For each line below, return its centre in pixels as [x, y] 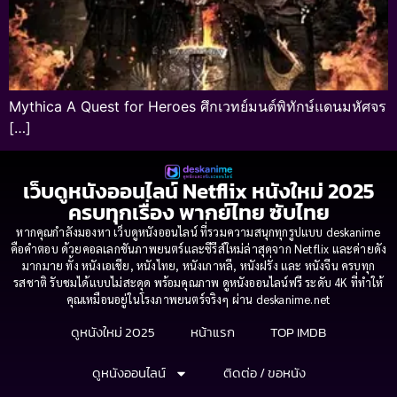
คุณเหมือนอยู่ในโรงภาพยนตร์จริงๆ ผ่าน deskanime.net [198, 300]
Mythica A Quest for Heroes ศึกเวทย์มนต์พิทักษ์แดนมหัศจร [198, 106]
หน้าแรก [213, 332]
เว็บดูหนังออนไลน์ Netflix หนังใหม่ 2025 [198, 191]
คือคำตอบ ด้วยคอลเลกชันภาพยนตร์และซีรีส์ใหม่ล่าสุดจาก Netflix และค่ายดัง [198, 249]
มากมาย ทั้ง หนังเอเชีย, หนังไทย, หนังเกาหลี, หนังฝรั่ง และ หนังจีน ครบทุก [198, 266]
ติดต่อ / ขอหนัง [264, 373]
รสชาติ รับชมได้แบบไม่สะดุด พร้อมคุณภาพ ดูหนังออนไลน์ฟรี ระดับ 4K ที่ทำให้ [198, 283]
